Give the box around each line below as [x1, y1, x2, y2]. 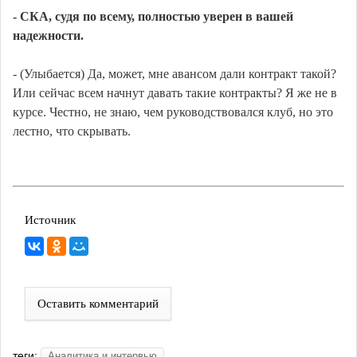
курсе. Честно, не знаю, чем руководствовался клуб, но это [13, 105, 333, 120]
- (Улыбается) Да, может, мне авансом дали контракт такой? [13, 67, 336, 81]
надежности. [13, 29, 84, 43]
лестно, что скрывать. [13, 124, 131, 139]
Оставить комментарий [37, 297, 159, 311]
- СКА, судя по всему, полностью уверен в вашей [13, 10, 293, 24]
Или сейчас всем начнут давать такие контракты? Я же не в [13, 86, 337, 100]
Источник [25, 214, 76, 227]
